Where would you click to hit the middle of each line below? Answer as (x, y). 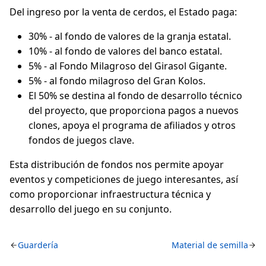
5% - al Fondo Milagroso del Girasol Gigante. (128, 66)
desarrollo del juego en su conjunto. (91, 209)
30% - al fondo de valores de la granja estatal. (130, 36)
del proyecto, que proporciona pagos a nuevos (134, 110)
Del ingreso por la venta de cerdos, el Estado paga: (123, 12)
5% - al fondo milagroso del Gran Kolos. (117, 81)
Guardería (38, 245)
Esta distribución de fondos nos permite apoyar (117, 164)
